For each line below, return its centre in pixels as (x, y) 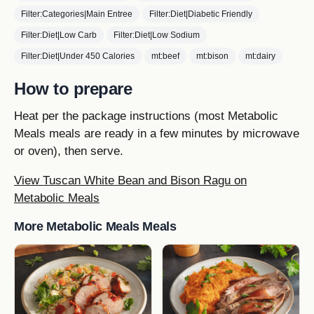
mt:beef (165, 56)
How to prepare (73, 88)
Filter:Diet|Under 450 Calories (78, 56)
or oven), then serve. (69, 151)
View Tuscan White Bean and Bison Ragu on (130, 181)
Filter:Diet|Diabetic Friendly (201, 14)
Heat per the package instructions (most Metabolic (146, 116)
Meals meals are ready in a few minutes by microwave (157, 133)
